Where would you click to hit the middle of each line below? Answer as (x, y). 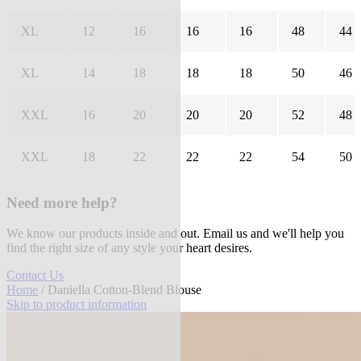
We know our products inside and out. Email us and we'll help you (175, 234)
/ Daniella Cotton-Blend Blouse (120, 290)
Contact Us (35, 276)
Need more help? (62, 202)
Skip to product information (77, 305)
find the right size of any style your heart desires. (129, 248)
